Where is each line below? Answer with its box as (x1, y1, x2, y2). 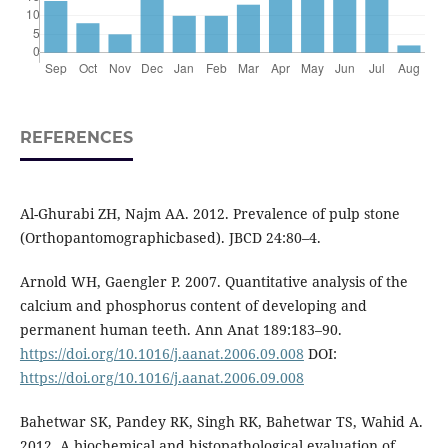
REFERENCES (19, 128, 133, 148)
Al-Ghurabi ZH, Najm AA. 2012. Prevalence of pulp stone (19, 203, 400, 223)
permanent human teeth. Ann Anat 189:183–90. (19, 319, 342, 339)
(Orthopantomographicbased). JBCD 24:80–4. (19, 227, 321, 247)
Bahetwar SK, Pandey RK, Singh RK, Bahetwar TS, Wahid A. (19, 411, 423, 431)
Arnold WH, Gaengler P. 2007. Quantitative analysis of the (19, 271, 408, 291)
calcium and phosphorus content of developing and (19, 295, 367, 315)
